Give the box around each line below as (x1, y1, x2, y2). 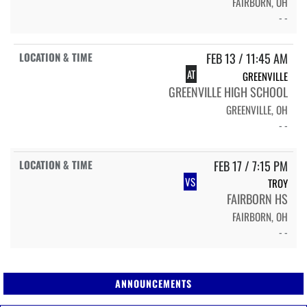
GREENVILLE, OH (226, 101, 288, 117)
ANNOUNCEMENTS (115, 276, 192, 291)
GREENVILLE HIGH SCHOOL (169, 82, 288, 101)
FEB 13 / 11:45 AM (206, 49, 288, 68)
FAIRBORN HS (227, 189, 288, 208)
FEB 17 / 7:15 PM (214, 156, 288, 175)
